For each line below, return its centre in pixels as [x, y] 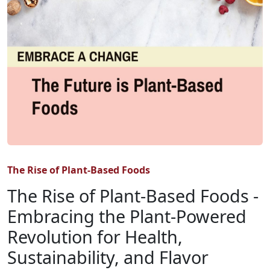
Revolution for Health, [95, 237]
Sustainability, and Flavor [108, 257]
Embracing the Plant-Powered [127, 216]
